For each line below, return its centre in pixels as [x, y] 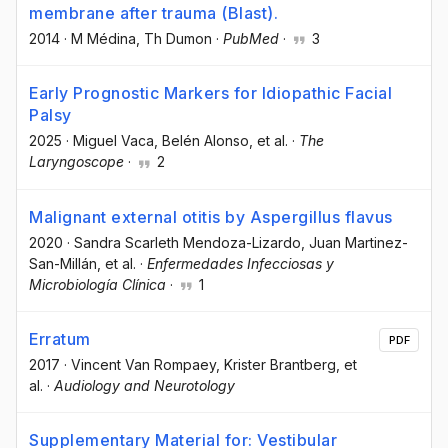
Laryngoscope [76, 162]
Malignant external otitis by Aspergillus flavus [211, 216]
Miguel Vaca [113, 141]
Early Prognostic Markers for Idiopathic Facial [210, 93]
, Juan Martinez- [354, 242]
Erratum [60, 338]
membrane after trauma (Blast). [153, 13]
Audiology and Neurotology [144, 385]
